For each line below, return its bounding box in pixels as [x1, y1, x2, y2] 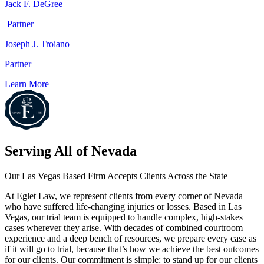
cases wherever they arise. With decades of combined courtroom [5, 223, 243, 233]
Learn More [5, 78, 49, 89]
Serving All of [5, 143, 91, 159]
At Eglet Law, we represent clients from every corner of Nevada [5, 191, 243, 202]
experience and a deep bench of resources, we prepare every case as [5, 233, 256, 244]
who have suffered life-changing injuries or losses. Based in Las [5, 202, 242, 212]
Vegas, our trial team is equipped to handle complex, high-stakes [5, 212, 243, 223]
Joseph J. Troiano [5, 38, 70, 49]
